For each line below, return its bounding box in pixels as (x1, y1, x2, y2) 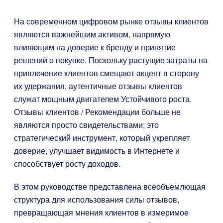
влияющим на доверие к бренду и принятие (14, 41, 176, 53)
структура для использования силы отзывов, (14, 194, 179, 205)
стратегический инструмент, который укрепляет (14, 132, 190, 143)
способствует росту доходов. (14, 158, 120, 169)
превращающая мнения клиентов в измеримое (14, 207, 189, 218)
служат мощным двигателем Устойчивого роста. (14, 93, 192, 105)
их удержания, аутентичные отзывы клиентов (14, 80, 182, 92)
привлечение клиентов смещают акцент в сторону (14, 67, 199, 79)
